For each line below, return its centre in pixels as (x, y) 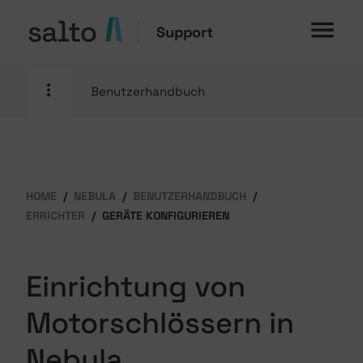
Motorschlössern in (160, 323)
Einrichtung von (136, 287)
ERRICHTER (56, 216)
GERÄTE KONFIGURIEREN (166, 216)
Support (185, 32)
